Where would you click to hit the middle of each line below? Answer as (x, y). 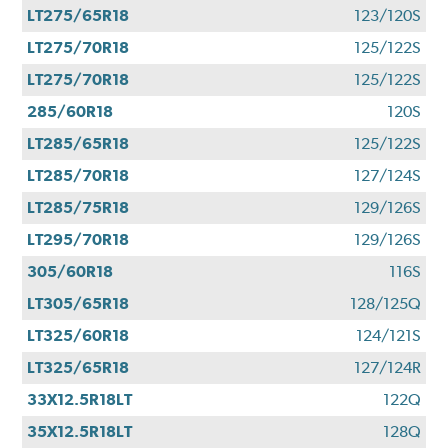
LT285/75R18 (78, 208)
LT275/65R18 (78, 16)
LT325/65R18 (78, 368)
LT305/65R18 (78, 304)
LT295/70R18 (78, 240)
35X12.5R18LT (80, 432)
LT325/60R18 (78, 336)
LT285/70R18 (78, 176)
